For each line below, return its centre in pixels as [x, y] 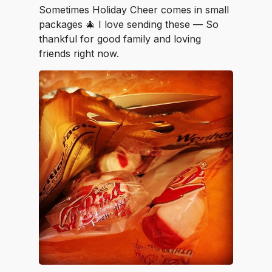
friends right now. [79, 53]
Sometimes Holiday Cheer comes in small [134, 10]
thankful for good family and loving [120, 39]
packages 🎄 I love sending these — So [129, 24]
